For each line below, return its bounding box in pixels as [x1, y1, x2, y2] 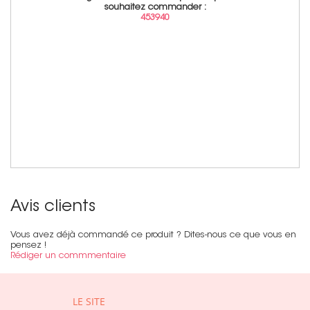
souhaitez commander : [104, 3, 206, 12]
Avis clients [10, 199, 95, 216]
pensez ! [10, 241, 46, 250]
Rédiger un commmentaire [10, 252, 126, 261]
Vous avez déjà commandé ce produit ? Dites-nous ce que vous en [10, 231, 296, 240]
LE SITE [72, 294, 105, 308]
